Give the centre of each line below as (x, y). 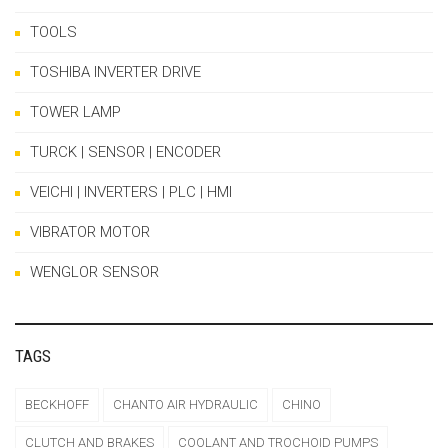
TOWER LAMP (75, 112)
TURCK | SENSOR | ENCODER (125, 152)
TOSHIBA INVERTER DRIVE (115, 72)
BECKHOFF (57, 404)
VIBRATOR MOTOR (90, 232)
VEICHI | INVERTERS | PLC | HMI (131, 192)
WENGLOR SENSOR (94, 272)
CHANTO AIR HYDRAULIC (185, 404)
